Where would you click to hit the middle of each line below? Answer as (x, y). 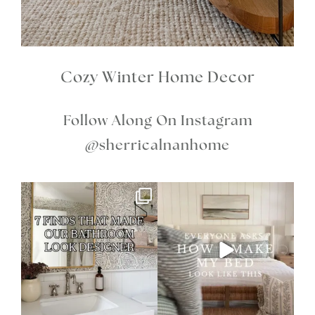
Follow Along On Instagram (157, 121)
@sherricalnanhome (157, 145)
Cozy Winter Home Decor (157, 77)
